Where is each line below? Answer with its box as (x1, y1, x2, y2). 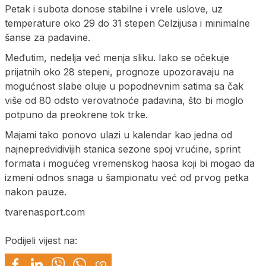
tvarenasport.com (5, 205, 85, 218)
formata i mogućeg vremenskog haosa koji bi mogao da (5, 157, 255, 169)
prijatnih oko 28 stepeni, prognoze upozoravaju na (5, 65, 234, 78)
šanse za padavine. (5, 31, 90, 43)
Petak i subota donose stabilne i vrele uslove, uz (5, 2, 223, 15)
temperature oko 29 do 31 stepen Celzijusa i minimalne (5, 17, 250, 29)
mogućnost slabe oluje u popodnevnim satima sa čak (5, 80, 243, 92)
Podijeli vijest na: (5, 234, 77, 246)
